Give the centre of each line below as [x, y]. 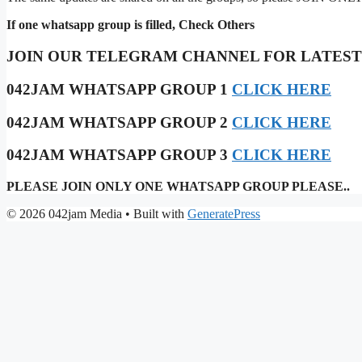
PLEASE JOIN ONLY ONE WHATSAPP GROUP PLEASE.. [178, 186]
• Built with [155, 213]
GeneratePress [224, 213]
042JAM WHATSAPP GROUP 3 [119, 155]
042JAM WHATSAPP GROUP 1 [119, 89]
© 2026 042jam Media [64, 213]
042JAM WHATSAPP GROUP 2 [119, 122]
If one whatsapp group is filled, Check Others [130, 25]
